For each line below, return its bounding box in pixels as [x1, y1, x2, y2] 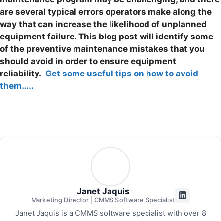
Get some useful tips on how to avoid [45, 68, 198, 78]
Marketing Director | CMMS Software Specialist [31, 196, 175, 204]
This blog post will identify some [76, 31, 213, 41]
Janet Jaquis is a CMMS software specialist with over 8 [15, 209, 206, 218]
